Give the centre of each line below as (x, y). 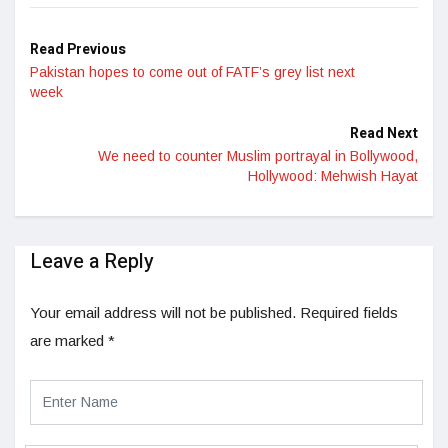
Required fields (349, 312)
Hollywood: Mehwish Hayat (333, 175)
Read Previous (78, 49)
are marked (69, 340)
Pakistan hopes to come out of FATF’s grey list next (192, 71)
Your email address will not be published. (163, 312)
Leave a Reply (92, 261)
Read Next (384, 133)
